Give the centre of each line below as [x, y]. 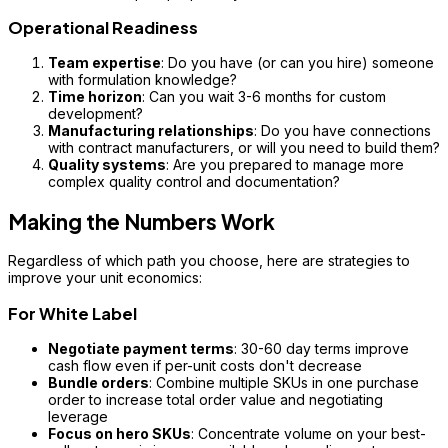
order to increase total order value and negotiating [215, 399]
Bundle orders [98, 382]
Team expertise [104, 63]
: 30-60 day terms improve [321, 348]
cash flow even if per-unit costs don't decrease [205, 365]
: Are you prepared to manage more [285, 165]
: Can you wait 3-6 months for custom [264, 97]
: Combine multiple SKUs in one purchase [284, 382]
